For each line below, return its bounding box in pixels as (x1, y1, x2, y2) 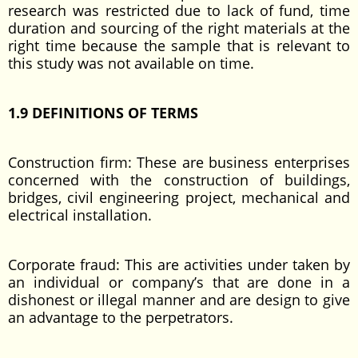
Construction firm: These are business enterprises (8, 153, 350, 172)
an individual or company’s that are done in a (8, 272, 350, 292)
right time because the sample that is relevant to (8, 36, 350, 55)
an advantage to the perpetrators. (8, 308, 233, 327)
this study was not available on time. (8, 54, 254, 73)
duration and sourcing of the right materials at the (8, 18, 350, 38)
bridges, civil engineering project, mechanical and (8, 188, 350, 207)
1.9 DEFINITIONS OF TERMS (8, 103, 198, 122)
